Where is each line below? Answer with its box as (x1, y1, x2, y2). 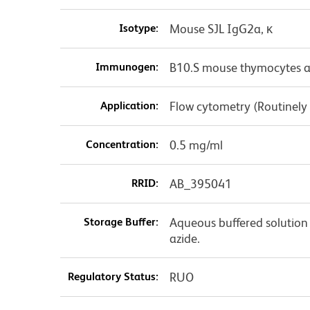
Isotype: (118, 21, 158, 35)
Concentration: (85, 137, 158, 151)
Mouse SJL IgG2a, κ (169, 21, 273, 36)
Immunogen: (95, 60, 158, 73)
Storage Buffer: (83, 215, 158, 228)
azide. (169, 230, 200, 246)
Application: (100, 98, 158, 112)
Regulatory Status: (67, 269, 158, 283)
